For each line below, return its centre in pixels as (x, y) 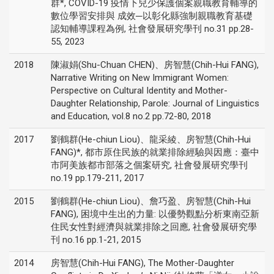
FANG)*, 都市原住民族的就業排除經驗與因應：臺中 (155, 152)
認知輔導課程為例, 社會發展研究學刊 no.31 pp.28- (152, 29)
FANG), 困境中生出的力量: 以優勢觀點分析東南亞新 (155, 214)
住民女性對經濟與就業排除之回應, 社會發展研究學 (154, 227)
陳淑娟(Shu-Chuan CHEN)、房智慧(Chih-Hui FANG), (155, 65)
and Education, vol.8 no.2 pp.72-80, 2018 (131, 116)
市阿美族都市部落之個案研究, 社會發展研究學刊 (149, 165)
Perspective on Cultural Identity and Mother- (139, 91)
